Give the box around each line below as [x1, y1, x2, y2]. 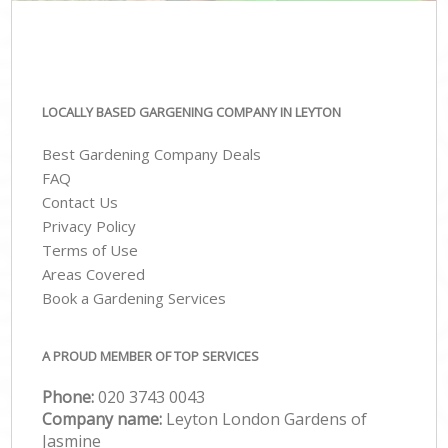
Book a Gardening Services [42, 288, 227, 309]
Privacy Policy [42, 216, 137, 237]
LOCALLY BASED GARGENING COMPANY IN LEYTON [42, 102, 342, 121]
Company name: [42, 407, 167, 430]
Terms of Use [42, 240, 139, 261]
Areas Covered [42, 264, 146, 285]
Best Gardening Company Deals [42, 144, 262, 165]
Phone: [42, 385, 99, 408]
